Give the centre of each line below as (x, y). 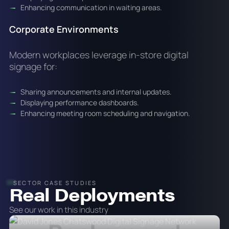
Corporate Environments (64, 29)
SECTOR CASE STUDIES (55, 182)
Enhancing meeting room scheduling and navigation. (106, 113)
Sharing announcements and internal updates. (96, 91)
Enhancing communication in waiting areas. (91, 8)
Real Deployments (92, 194)
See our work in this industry (59, 209)
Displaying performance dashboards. (80, 102)
